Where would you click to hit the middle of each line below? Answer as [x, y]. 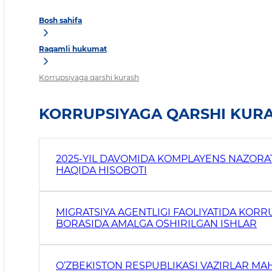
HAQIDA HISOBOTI [123, 171]
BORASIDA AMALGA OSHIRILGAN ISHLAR [156, 224]
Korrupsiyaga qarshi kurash [89, 78]
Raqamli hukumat [73, 49]
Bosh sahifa [60, 21]
